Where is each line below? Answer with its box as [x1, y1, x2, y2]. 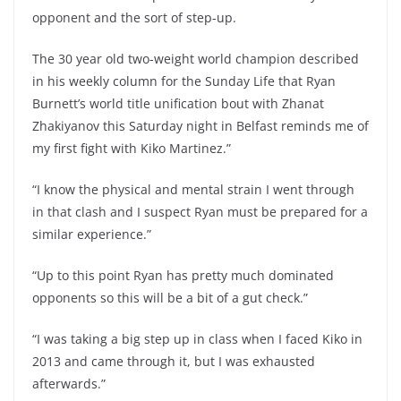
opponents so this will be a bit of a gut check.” [32, 289, 308, 306]
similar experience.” [32, 226, 151, 243]
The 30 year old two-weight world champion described [32, 50, 359, 67]
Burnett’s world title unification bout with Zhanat [32, 95, 324, 112]
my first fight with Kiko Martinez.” [32, 140, 231, 157]
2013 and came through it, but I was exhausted [32, 353, 315, 370]
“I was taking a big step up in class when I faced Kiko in [32, 330, 363, 347]
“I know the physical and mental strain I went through [32, 181, 354, 198]
